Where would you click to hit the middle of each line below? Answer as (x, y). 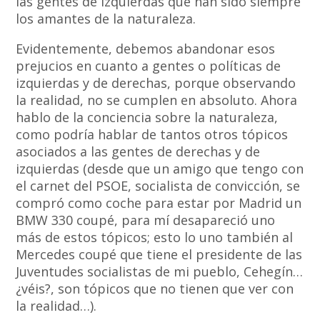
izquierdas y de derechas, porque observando (156, 83)
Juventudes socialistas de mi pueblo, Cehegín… (160, 272)
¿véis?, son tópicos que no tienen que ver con (155, 289)
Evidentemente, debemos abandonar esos (146, 49)
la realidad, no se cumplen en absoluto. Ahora (157, 100)
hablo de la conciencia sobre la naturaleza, (147, 117)
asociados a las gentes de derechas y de (138, 152)
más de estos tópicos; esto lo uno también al (155, 237)
